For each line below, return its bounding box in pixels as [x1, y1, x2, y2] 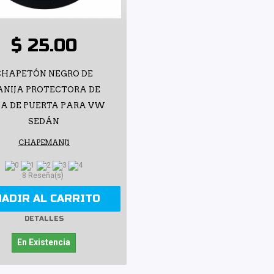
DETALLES [24, 215, 64, 223]
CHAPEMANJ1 [18, 138, 70, 147]
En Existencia [17, 237, 71, 247]
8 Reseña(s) [22, 171, 66, 180]
